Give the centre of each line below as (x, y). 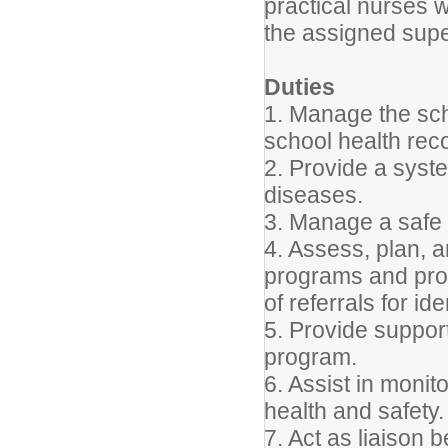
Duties (299, 87)
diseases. (313, 195)
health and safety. (354, 411)
